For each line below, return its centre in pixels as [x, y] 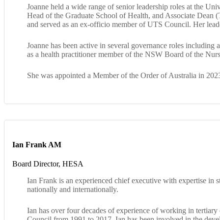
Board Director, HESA [48, 164]
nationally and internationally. [73, 189]
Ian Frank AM [37, 144]
